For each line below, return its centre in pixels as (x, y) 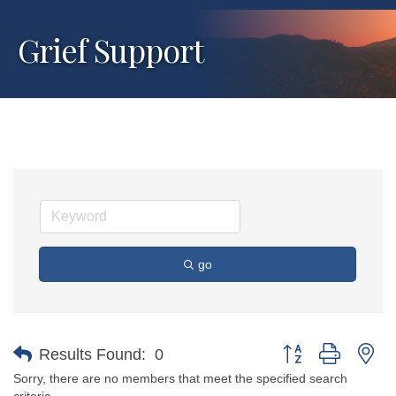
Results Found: (92, 354)
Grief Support (110, 49)
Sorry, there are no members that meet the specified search (180, 378)
